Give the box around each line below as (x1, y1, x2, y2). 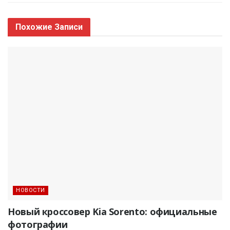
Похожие (15, 22, 54, 32)
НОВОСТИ (16, 187, 45, 194)
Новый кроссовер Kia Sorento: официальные (8, 205, 217, 218)
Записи (54, 22, 83, 32)
